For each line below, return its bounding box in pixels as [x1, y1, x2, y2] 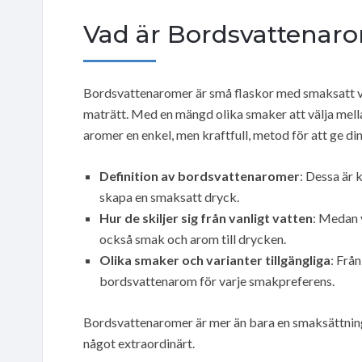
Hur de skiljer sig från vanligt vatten [99, 209, 313, 225]
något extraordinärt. [83, 335, 195, 351]
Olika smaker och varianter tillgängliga [99, 251, 330, 267]
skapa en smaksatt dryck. [99, 188, 239, 204]
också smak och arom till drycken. [99, 230, 286, 246]
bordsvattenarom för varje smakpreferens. [99, 272, 335, 288]
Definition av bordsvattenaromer [99, 167, 300, 183]
